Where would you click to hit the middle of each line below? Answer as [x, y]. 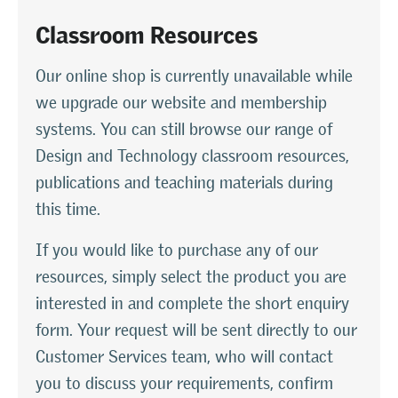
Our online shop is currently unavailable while [194, 76]
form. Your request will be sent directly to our [196, 330]
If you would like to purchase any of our [177, 250]
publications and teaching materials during [184, 182]
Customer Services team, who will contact [184, 356]
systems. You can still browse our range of [184, 129]
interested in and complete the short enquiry [192, 303]
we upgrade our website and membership [181, 102]
